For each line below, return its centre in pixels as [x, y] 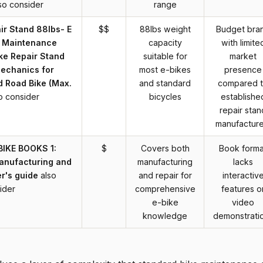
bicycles [165, 97]
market [243, 56]
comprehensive [165, 189]
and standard [165, 83]
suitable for [165, 56]
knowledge [165, 216]
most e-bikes [165, 70]
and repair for [165, 176]
